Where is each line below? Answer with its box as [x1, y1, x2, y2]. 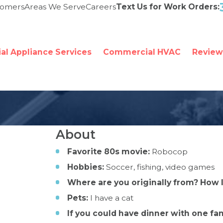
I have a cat [88, 193, 133, 203]
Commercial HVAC [103, 47, 181, 57]
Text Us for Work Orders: [116, 2, 220, 11]
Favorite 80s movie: [67, 146, 150, 156]
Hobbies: [67, 162, 106, 172]
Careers [86, 2, 116, 11]
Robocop [150, 146, 188, 156]
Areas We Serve [24, 2, 86, 11]
